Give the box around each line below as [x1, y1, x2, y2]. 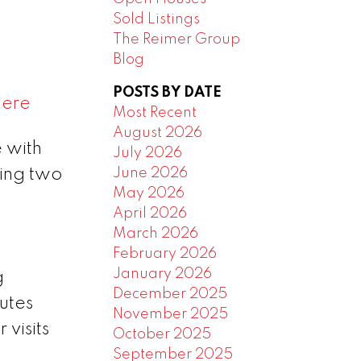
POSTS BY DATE [113, 85, 222, 100]
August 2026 [113, 125, 203, 140]
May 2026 [113, 185, 185, 201]
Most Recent [113, 105, 197, 120]
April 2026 [113, 205, 188, 221]
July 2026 [113, 145, 183, 160]
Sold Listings [113, 11, 201, 27]
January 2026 [113, 266, 213, 281]
